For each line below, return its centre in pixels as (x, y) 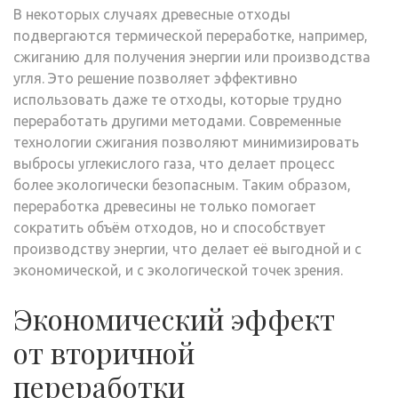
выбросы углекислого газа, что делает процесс (174, 163)
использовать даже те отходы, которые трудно (178, 99)
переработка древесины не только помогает (165, 206)
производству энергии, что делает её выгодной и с (187, 249)
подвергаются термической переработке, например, (191, 36)
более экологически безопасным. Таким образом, (182, 185)
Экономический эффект (174, 318)
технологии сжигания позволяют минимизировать (186, 142)
